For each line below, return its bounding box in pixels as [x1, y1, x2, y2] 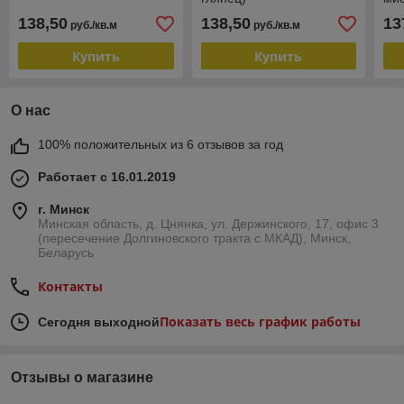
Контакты [38, 278, 103, 296]
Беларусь [38, 245, 94, 261]
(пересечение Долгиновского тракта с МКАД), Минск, [38, 231, 351, 246]
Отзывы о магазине [11, 370, 153, 386]
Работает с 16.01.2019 [38, 170, 176, 185]
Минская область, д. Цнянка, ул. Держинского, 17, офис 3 [38, 216, 379, 232]
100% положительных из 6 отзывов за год [38, 137, 283, 152]
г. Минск [38, 202, 89, 217]
